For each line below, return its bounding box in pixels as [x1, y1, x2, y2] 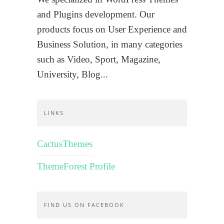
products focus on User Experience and [37, 24, 187, 35]
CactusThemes [37, 138, 92, 149]
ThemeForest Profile [37, 161, 115, 172]
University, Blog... [37, 69, 108, 80]
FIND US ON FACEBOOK [44, 201, 124, 209]
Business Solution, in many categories [37, 39, 182, 50]
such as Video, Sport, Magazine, [37, 54, 160, 65]
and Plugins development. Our [37, 9, 154, 20]
